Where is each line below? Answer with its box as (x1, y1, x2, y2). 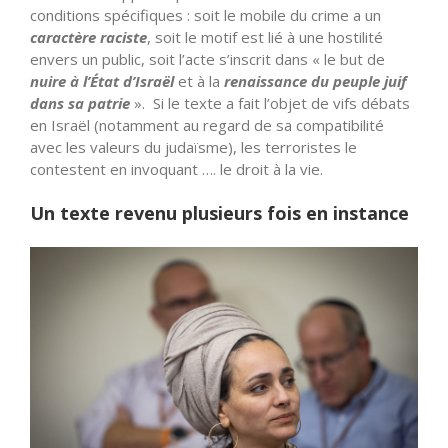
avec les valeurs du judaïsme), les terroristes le (30, 137, 357, 158)
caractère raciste (30, 27, 147, 48)
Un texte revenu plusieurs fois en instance (30, 201, 409, 226)
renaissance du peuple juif (224, 71, 407, 92)
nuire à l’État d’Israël (30, 71, 174, 92)
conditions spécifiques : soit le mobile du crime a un (30, 5, 381, 26)
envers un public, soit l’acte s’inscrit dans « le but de (30, 49, 385, 70)
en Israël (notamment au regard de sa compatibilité (30, 115, 384, 136)
